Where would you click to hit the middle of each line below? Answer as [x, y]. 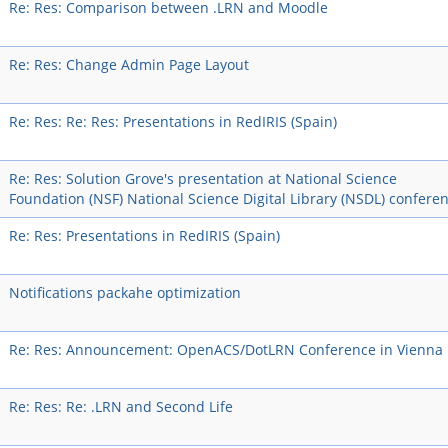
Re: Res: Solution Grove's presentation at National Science [202, 178]
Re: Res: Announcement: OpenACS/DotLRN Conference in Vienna [225, 349]
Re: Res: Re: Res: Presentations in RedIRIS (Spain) [172, 121]
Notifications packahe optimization [124, 292]
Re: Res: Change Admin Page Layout [128, 64]
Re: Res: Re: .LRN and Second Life [120, 406]
